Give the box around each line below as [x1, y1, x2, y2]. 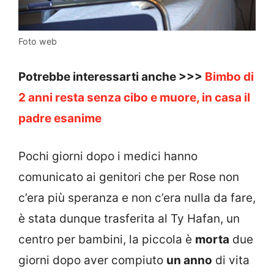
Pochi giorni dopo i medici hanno [18, 149, 198, 164]
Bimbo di [205, 69, 254, 84]
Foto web [18, 36, 57, 47]
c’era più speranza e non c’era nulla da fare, [18, 191, 256, 206]
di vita [212, 253, 250, 268]
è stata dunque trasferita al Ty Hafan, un [18, 212, 240, 226]
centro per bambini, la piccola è [18, 232, 195, 247]
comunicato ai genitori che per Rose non [18, 170, 239, 185]
